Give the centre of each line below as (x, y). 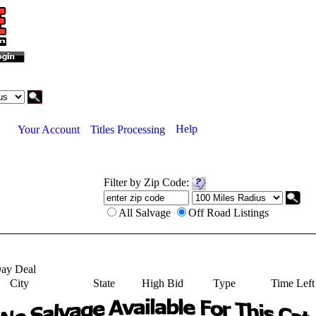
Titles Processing (128, 129)
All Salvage (146, 212)
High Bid (163, 284)
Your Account (49, 129)
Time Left (293, 284)
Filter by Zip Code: (148, 182)
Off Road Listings (229, 212)
